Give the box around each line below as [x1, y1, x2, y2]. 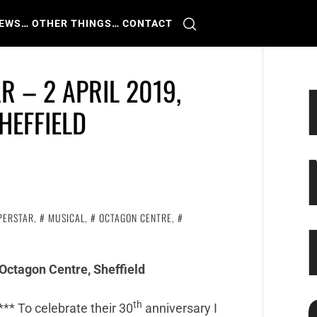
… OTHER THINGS [21, 18, 112, 29]
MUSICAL [48, 210, 85, 225]
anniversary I [142, 301, 217, 316]
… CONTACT [112, 18, 173, 29]
